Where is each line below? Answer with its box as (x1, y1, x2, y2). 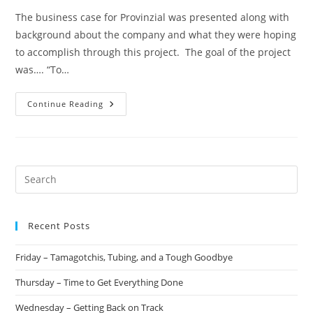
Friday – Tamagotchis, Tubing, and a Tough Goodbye (15, 250, 233, 263)
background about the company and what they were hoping (15, 27, 297, 41)
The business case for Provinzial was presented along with (15, 10, 290, 24)
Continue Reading (27, 98, 104, 109)
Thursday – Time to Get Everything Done (15, 275, 184, 289)
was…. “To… (15, 62, 70, 76)
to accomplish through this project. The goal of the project (15, 45, 291, 59)
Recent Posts (28, 219, 91, 232)
